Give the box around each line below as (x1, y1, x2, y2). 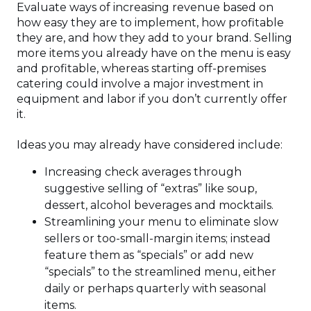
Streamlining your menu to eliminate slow (44, 215, 278, 229)
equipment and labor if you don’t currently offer (17, 92, 287, 106)
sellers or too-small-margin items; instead (44, 232, 271, 246)
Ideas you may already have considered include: (17, 138, 283, 152)
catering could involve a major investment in (17, 77, 263, 91)
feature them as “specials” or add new (44, 249, 253, 262)
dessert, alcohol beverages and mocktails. (44, 199, 276, 212)
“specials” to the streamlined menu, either (44, 265, 276, 279)
